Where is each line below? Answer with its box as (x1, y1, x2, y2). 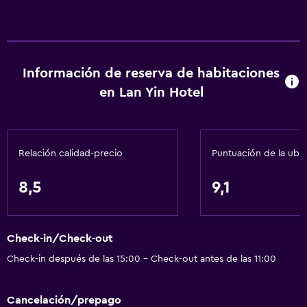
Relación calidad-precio (19, 149, 123, 158)
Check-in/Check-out (7, 233, 113, 245)
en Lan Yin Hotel (99, 86, 204, 99)
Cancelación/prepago (7, 294, 121, 306)
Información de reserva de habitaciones (23, 66, 280, 80)
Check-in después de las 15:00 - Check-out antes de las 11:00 (7, 254, 276, 265)
